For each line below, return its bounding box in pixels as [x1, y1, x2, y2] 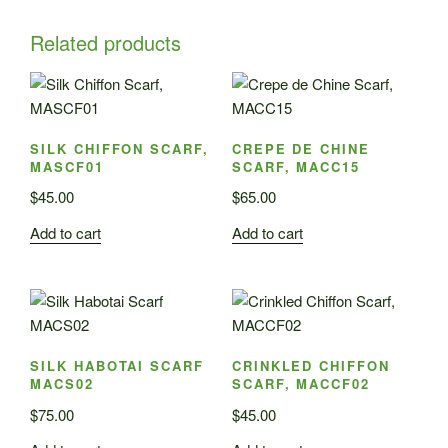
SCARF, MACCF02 [231, 373, 371, 393]
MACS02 [30, 373, 94, 393]
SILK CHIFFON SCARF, [30, 138, 210, 158]
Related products [30, 28, 181, 58]
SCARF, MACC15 [231, 156, 361, 176]
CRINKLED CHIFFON [231, 355, 390, 375]
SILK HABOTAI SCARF [30, 355, 205, 375]
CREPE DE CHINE [231, 138, 371, 158]
